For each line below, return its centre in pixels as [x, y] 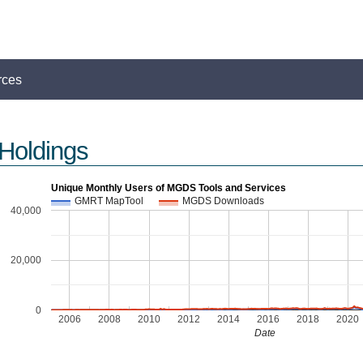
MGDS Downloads [223, 201]
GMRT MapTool [109, 201]
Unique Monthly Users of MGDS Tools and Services [168, 188]
